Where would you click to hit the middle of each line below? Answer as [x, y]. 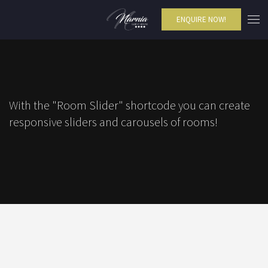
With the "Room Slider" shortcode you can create [130, 105]
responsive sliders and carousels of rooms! [113, 122]
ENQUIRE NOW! [201, 20]
